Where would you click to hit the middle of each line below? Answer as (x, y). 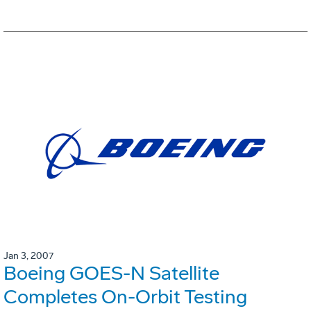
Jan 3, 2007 (28, 256)
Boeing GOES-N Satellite (111, 274)
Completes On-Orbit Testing (125, 297)
